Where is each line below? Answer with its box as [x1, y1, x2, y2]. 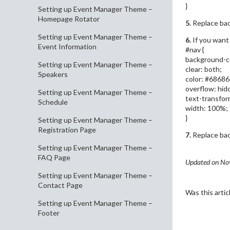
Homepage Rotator [38, 14, 100, 23]
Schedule [38, 98, 68, 106]
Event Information [38, 42, 97, 51]
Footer [38, 208, 60, 217]
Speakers [38, 70, 68, 79]
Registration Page [38, 125, 96, 134]
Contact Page [38, 181, 83, 189]
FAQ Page [38, 153, 70, 162]
